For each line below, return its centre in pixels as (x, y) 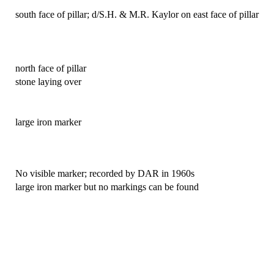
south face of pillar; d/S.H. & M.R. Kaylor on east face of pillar (137, 14)
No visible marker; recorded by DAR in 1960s (105, 173)
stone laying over (48, 81)
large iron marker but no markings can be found (107, 187)
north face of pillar (51, 68)
